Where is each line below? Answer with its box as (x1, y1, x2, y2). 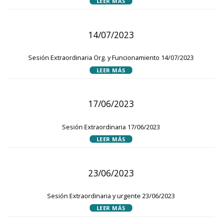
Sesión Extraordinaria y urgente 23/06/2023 (47, 191, 175, 201)
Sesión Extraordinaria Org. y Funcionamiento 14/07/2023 (28, 53, 194, 62)
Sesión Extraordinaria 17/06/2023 (62, 122, 160, 131)
